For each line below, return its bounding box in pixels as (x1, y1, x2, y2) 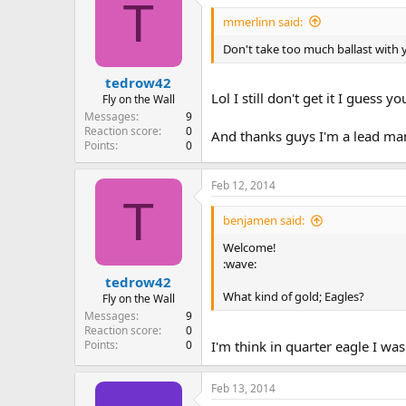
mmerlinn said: (223, 13, 303, 30)
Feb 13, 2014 (211, 380, 275, 396)
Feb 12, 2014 (211, 178, 275, 193)
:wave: (223, 256, 256, 272)
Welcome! (223, 239, 276, 256)
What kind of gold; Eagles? (223, 288, 364, 304)
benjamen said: (223, 212, 304, 228)
